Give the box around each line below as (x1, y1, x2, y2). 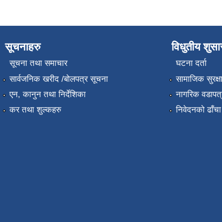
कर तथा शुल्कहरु (9, 105, 61, 115)
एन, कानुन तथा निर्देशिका (9, 89, 86, 99)
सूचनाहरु (5, 40, 41, 53)
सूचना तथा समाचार (9, 58, 67, 68)
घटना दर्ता (175, 58, 207, 68)
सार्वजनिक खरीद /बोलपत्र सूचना (9, 74, 108, 84)
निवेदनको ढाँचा (175, 105, 221, 115)
